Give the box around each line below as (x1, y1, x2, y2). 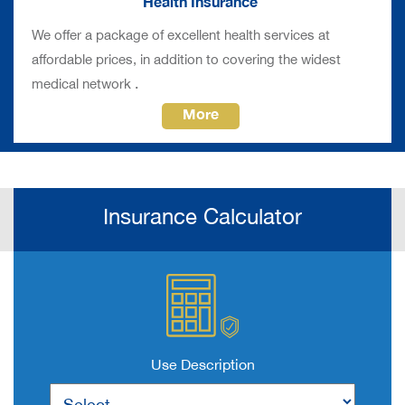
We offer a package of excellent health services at (32, 18, 330, 49)
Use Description (150, 347, 255, 379)
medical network (32, 67, 135, 98)
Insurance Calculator (103, 190, 302, 238)
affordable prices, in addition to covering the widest (32, 42, 341, 73)
